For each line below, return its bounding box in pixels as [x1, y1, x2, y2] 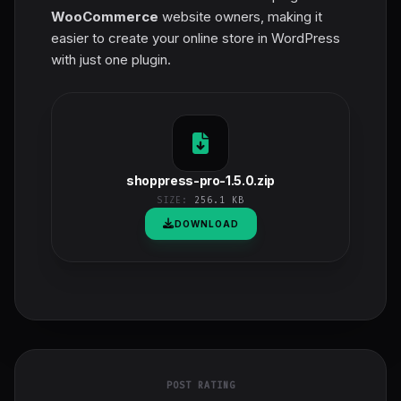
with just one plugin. [51, 50, 171, 68]
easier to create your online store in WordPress [51, 29, 340, 47]
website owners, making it [158, 7, 322, 25]
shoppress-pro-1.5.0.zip [126, 172, 275, 188]
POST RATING [166, 379, 235, 391]
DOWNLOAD [174, 218, 239, 229]
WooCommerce [51, 7, 158, 25]
